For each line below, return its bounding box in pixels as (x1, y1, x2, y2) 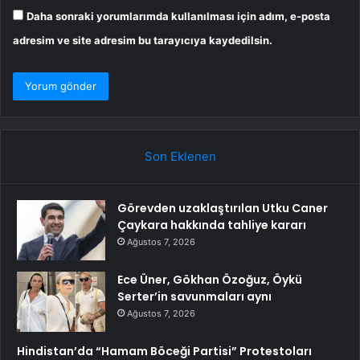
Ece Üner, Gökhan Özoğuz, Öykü (117, 272, 302, 288)
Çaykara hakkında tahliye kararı (117, 217, 306, 233)
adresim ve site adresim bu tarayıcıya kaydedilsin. (13, 34, 272, 47)
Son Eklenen (144, 149, 216, 164)
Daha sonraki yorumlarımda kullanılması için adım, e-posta (27, 10, 330, 22)
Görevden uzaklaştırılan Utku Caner (117, 200, 328, 216)
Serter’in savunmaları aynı (117, 288, 272, 305)
